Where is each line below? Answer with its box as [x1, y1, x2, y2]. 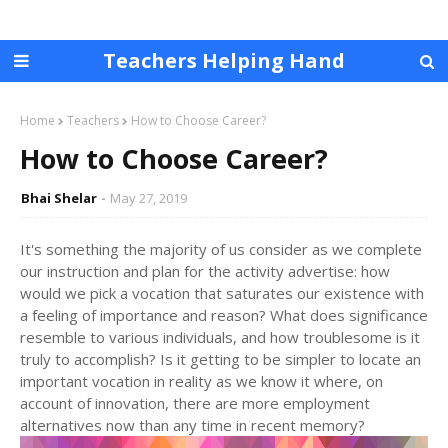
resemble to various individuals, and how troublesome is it [20, 327, 420, 347]
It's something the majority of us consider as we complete [20, 239, 422, 259]
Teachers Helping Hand [103, 47, 345, 74]
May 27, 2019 [110, 189, 187, 207]
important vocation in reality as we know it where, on [20, 371, 383, 391]
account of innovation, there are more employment [20, 393, 370, 413]
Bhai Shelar [21, 189, 97, 207]
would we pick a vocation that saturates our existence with [20, 283, 424, 303]
